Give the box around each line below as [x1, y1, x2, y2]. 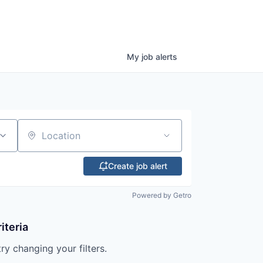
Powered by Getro [132, 191, 191, 200]
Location [16, 134, 56, 147]
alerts [156, 52, 177, 62]
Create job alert [107, 161, 167, 171]
